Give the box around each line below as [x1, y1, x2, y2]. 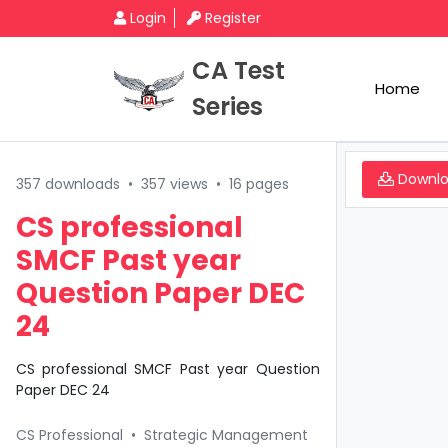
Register [205, 8, 261, 28]
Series [192, 90, 263, 123]
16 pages [229, 174, 289, 194]
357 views [141, 174, 208, 194]
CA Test [192, 54, 285, 87]
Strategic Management [144, 425, 308, 445]
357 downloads [16, 174, 120, 194]
